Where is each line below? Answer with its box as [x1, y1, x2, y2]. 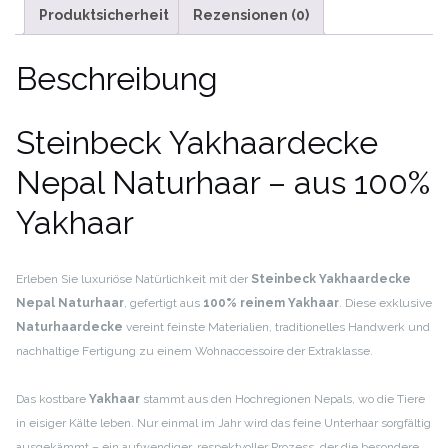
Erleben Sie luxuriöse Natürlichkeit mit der [16, 271, 251, 286]
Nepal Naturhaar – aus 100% [16, 163, 430, 201]
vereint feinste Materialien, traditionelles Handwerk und [123, 319, 430, 334]
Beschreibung [16, 59, 218, 97]
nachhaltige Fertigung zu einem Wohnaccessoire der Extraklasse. [16, 343, 373, 358]
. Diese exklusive [339, 295, 432, 310]
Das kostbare [16, 391, 89, 406]
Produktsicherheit [39, 6, 169, 23]
